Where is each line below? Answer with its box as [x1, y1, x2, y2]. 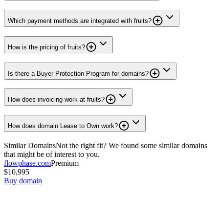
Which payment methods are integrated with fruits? [8, 17, 152, 25]
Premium [51, 158, 79, 167]
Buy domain [4, 176, 42, 185]
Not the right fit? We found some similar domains [56, 141, 207, 150]
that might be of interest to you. [4, 150, 100, 158]
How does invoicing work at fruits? [8, 96, 105, 104]
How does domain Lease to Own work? [8, 122, 118, 130]
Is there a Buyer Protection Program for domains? [8, 69, 149, 77]
